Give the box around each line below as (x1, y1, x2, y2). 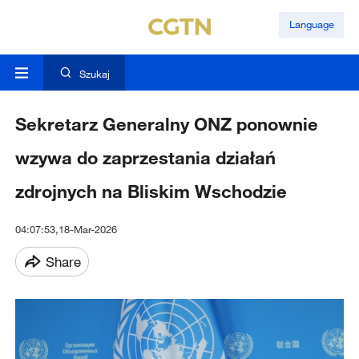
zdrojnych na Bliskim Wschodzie (14, 180, 287, 203)
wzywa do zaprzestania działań (14, 147, 276, 169)
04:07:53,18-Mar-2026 (14, 223, 117, 236)
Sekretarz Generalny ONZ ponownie (14, 113, 318, 135)
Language (288, 18, 334, 31)
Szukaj (79, 67, 110, 81)
